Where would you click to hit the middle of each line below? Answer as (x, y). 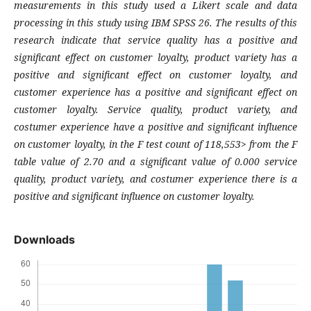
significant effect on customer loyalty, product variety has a (155, 57)
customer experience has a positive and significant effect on (155, 92)
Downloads (44, 239)
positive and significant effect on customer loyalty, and (155, 75)
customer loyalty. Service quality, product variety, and (155, 109)
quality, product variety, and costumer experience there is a (155, 179)
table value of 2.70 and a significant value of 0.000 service (155, 161)
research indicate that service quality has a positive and (155, 40)
